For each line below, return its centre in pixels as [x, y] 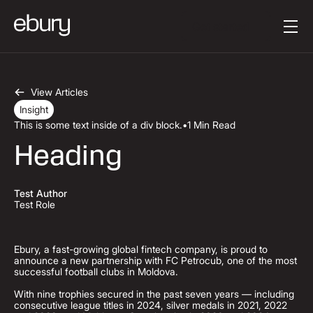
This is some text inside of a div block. [98, 125]
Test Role [35, 204]
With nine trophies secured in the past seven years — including [154, 294]
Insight [34, 109]
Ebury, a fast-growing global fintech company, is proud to [141, 249]
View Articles [59, 92]
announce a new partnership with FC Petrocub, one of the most [155, 260]
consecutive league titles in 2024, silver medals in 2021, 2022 [151, 305]
